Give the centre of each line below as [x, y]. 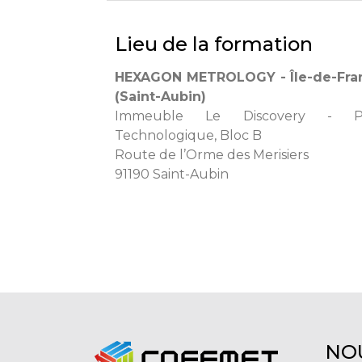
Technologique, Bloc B [188, 135]
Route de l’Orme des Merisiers [212, 155]
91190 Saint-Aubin [172, 174]
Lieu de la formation [214, 44]
